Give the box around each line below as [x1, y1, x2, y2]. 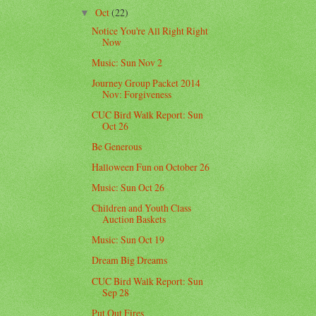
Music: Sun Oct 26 [92, 181, 165, 195]
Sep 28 [102, 285, 130, 299]
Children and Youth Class [92, 201, 192, 215]
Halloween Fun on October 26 [92, 160, 210, 174]
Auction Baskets [102, 212, 166, 226]
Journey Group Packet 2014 [92, 75, 201, 90]
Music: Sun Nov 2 [92, 55, 163, 69]
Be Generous [92, 140, 142, 154]
